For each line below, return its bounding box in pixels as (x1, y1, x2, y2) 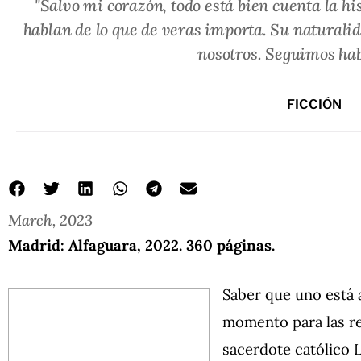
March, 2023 (8, 210, 93, 230)
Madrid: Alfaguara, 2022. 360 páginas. (8, 234, 275, 255)
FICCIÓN (287, 96, 342, 112)
